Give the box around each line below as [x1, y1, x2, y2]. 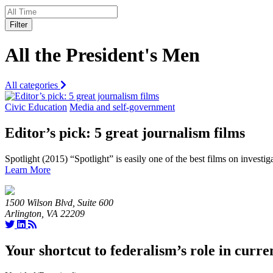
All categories [5, 79, 60, 90]
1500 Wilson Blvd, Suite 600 [5, 197, 113, 208]
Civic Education [5, 101, 67, 112]
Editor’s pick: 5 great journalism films [5, 124, 245, 141]
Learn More [5, 164, 51, 175]
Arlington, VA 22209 [5, 208, 85, 219]
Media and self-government [69, 101, 175, 112]
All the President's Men [5, 44, 200, 66]
